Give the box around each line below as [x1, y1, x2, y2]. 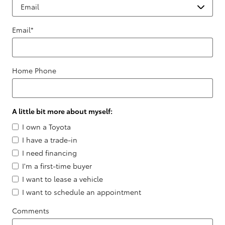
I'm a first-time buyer [22, 160, 92, 171]
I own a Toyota [22, 121, 71, 132]
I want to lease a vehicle [22, 173, 103, 184]
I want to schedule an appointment [22, 186, 141, 197]
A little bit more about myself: [12, 105, 114, 116]
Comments [12, 205, 49, 215]
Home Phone [12, 65, 56, 75]
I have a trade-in [22, 134, 77, 145]
